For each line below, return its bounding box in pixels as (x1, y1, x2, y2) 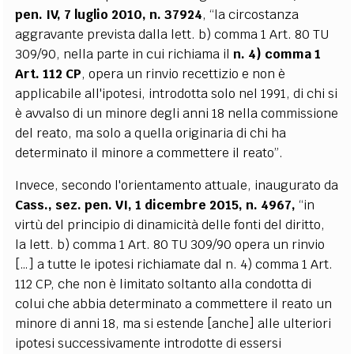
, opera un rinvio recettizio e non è (81, 65, 286, 82)
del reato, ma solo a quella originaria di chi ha (15, 124, 287, 141)
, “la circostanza (202, 6, 299, 23)
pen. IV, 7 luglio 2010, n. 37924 (15, 6, 203, 23)
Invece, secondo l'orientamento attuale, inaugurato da (15, 176, 339, 194)
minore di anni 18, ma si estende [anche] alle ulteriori (15, 314, 332, 332)
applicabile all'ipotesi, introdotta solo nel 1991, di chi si (15, 85, 338, 102)
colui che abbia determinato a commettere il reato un (15, 295, 333, 312)
